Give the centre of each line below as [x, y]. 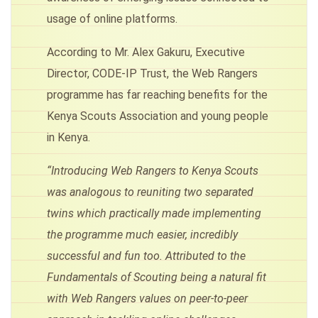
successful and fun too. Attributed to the [146, 256]
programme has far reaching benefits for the [157, 94]
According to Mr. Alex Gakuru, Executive [146, 52]
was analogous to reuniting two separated [150, 192]
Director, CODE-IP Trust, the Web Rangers [152, 73]
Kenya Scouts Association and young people [158, 116]
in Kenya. [68, 137]
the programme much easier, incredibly [142, 234]
